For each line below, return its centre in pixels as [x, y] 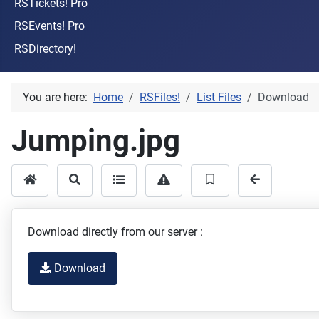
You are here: [58, 97]
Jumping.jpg [96, 140]
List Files [219, 97]
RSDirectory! [45, 48]
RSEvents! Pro [49, 26]
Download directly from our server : [115, 232]
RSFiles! [160, 97]
